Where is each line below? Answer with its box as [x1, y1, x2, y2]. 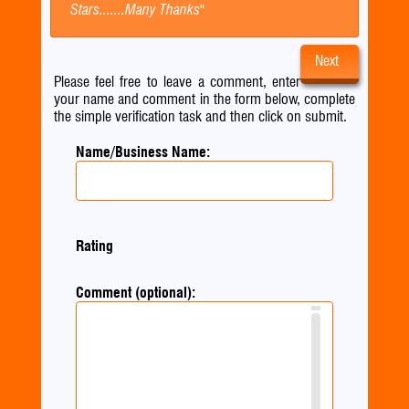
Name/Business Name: [75, 143, 210, 162]
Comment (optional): [75, 283, 195, 301]
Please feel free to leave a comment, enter [53, 73, 301, 91]
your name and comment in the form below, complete [53, 90, 356, 109]
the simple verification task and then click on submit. [53, 108, 347, 126]
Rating [75, 236, 113, 255]
